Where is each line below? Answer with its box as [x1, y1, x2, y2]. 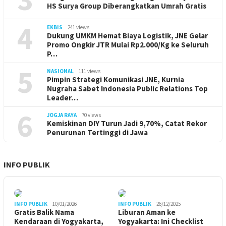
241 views [68, 23, 89, 31]
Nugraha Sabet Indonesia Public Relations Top [47, 83, 208, 93]
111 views [79, 67, 100, 75]
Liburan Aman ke [118, 207, 176, 217]
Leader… [47, 92, 78, 102]
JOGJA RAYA [47, 111, 77, 119]
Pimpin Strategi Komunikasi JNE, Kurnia [47, 74, 184, 84]
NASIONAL [47, 67, 74, 75]
